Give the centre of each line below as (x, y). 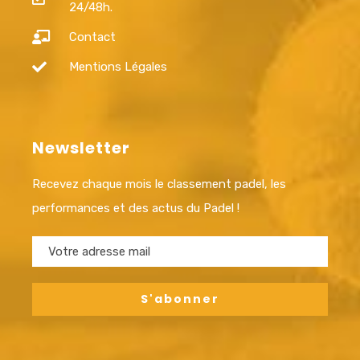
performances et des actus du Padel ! (136, 208)
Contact (92, 37)
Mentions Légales (118, 66)
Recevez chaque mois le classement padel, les (159, 184)
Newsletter (81, 147)
